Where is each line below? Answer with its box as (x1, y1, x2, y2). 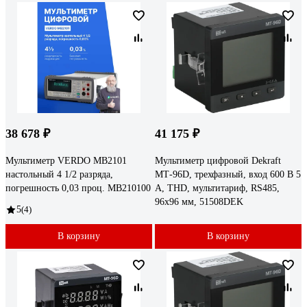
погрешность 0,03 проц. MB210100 (5, 182, 151, 193)
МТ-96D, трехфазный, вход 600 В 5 (155, 169, 301, 180)
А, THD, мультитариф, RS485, (155, 182, 280, 193)
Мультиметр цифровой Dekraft (155, 155, 281, 166)
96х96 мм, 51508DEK (155, 196, 243, 207)
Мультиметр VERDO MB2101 (5, 155, 127, 166)
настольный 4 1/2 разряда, (5, 169, 113, 180)
